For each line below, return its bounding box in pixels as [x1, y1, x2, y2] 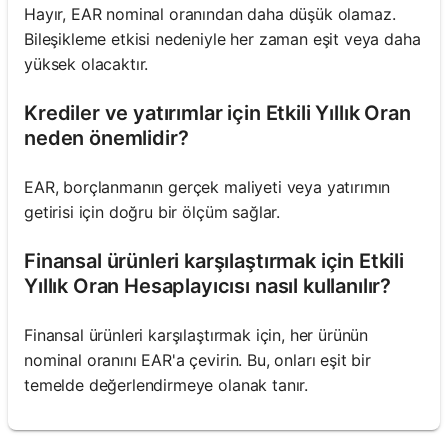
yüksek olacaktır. [24, 53, 149, 74]
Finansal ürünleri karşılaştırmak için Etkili [24, 248, 404, 273]
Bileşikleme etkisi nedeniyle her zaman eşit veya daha [24, 28, 421, 49]
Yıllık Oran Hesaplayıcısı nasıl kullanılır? [24, 273, 392, 298]
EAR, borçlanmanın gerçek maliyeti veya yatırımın [24, 176, 391, 197]
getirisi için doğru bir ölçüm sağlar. [24, 201, 281, 222]
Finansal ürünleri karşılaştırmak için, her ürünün [24, 324, 369, 345]
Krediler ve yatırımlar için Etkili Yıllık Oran [24, 100, 411, 125]
